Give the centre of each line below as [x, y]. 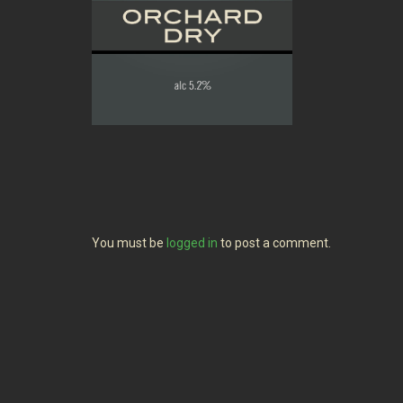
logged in [192, 243]
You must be [129, 243]
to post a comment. [274, 243]
